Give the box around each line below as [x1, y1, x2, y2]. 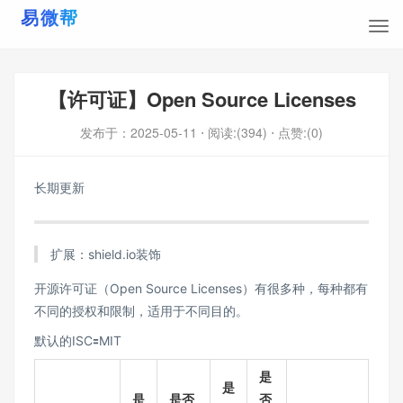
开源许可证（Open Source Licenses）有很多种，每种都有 [34, 280, 368, 296]
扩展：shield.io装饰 [49, 246, 161, 262]
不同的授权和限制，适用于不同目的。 [34, 302, 248, 318]
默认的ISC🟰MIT [34, 332, 121, 348]
